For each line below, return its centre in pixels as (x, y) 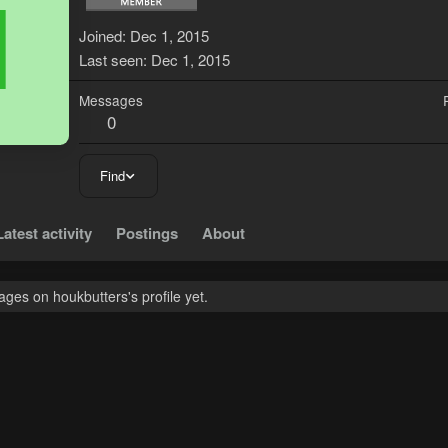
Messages (111, 100)
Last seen (111, 60)
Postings (147, 233)
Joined (100, 36)
